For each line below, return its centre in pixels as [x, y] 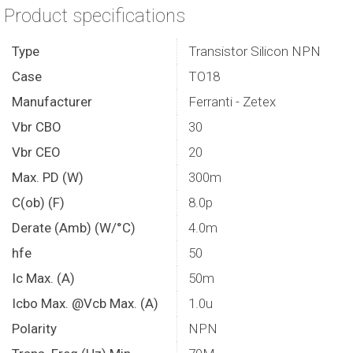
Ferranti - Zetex [232, 102]
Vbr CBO [37, 127]
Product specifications [95, 16]
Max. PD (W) [48, 177]
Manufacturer [52, 102]
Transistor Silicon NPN [255, 51]
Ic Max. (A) [43, 278]
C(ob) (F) [38, 203]
